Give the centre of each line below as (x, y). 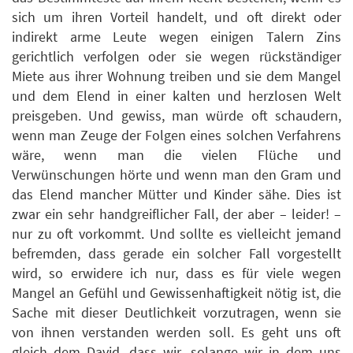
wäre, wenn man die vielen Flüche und (176, 155)
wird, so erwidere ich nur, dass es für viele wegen (176, 273)
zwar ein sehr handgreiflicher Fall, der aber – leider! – (176, 214)
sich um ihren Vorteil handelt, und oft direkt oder (176, 17)
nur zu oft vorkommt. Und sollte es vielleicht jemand (176, 234)
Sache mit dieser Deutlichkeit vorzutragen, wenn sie (176, 313)
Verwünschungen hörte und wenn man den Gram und (176, 175)
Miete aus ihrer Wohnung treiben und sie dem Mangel (176, 76)
